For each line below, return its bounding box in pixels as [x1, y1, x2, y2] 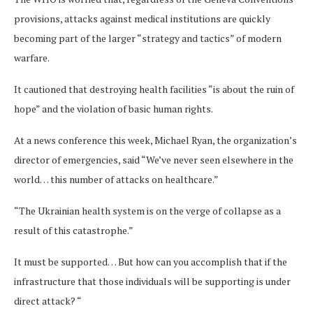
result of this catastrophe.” [14, 224, 133, 237]
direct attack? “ [14, 294, 82, 307]
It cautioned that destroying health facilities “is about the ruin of [14, 82, 294, 96]
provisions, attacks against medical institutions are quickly [14, 12, 270, 25]
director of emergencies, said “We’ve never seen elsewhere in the [14, 153, 293, 166]
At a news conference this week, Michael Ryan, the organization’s [14, 133, 297, 147]
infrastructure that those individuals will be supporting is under [14, 275, 291, 288]
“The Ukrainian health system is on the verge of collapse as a [14, 204, 281, 217]
